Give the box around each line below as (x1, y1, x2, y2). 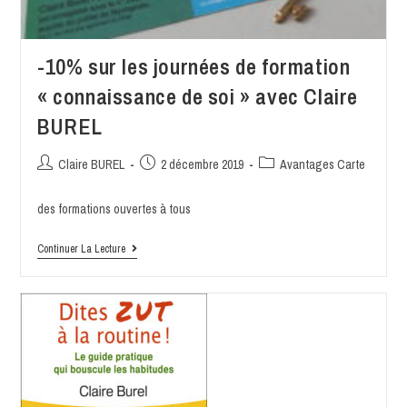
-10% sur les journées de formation (36, 52, 351, 82)
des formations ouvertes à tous (36, 201, 191, 218)
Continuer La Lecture (36, 242, 125, 257)
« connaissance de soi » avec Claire (36, 82, 358, 112)
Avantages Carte (279, 156, 365, 174)
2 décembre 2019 (160, 156, 243, 174)
